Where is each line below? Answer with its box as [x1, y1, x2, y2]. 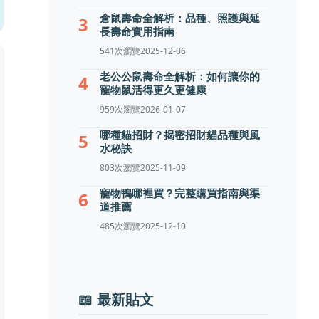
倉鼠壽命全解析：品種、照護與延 [100, 10, 261, 26]
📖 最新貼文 [78, 288, 155, 309]
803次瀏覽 [100, 162, 141, 174]
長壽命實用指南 [100, 23, 175, 39]
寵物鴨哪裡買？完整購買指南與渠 [100, 185, 261, 201]
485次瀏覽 [100, 220, 141, 232]
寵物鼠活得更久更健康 [100, 82, 207, 98]
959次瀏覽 [100, 103, 141, 115]
